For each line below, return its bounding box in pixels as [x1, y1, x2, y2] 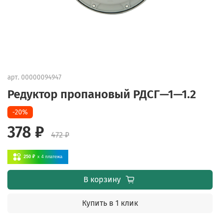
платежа [45, 154, 62, 159]
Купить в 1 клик [82, 198, 138, 208]
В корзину [83, 174, 121, 184]
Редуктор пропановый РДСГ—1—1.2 [7, 87, 196, 101]
